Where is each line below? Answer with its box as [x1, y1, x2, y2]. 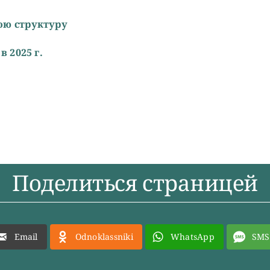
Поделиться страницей [12, 168, 258, 198]
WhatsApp [170, 231, 215, 242]
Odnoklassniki [75, 231, 133, 242]
